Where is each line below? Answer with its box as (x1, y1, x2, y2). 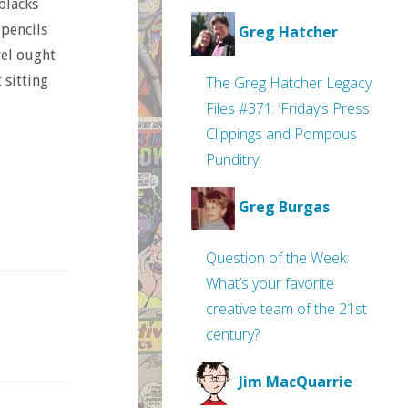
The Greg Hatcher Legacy (206, 73, 372, 93)
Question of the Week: (206, 248, 349, 268)
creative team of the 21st (206, 299, 367, 319)
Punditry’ (206, 149, 260, 169)
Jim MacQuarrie (239, 372, 352, 393)
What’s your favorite (206, 273, 334, 293)
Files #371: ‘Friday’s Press (206, 98, 370, 118)
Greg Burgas (239, 197, 330, 218)
